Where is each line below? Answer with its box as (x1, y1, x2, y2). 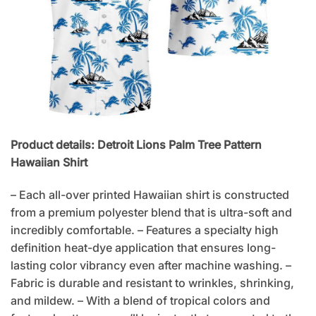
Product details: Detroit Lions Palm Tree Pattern (11, 138, 262, 152)
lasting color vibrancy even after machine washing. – (11, 257, 291, 272)
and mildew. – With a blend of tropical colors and (11, 293, 270, 308)
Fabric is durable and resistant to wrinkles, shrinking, (11, 275, 294, 290)
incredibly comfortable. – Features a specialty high (11, 222, 279, 237)
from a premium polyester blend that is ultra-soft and (11, 205, 292, 219)
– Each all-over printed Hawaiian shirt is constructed (11, 187, 289, 202)
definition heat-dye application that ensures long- (11, 240, 276, 255)
